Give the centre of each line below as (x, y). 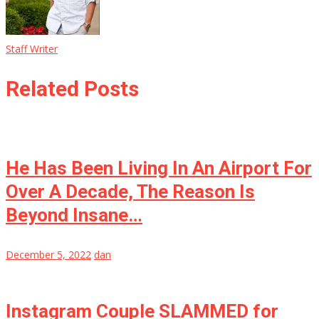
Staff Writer (32, 48)
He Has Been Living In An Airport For (159, 168)
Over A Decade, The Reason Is (130, 192)
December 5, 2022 (48, 255)
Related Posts (72, 89)
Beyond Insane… (74, 215)
